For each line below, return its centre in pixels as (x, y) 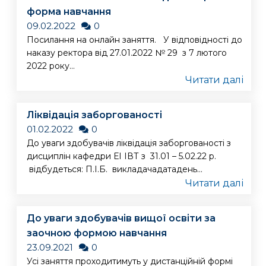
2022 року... (51, 66)
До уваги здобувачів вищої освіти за (121, 218)
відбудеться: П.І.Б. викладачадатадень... (115, 170)
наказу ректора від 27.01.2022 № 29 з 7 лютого (127, 53)
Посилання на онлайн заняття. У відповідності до (134, 40)
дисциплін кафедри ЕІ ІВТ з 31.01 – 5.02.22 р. (121, 156)
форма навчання (69, 12)
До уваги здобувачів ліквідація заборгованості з (129, 143)
